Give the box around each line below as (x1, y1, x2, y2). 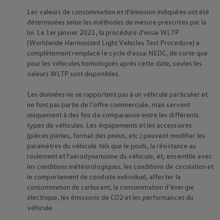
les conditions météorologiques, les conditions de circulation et (27, 162, 214, 171)
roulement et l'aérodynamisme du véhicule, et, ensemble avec (27, 152, 212, 161)
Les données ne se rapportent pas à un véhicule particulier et (27, 90, 208, 99)
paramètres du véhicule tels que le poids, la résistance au (27, 141, 196, 150)
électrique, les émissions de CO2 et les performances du (27, 193, 193, 202)
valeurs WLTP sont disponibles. (27, 69, 120, 78)
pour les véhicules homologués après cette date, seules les (27, 59, 202, 68)
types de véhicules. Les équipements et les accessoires (27, 121, 192, 130)
